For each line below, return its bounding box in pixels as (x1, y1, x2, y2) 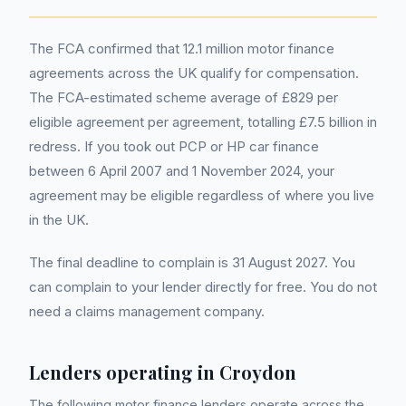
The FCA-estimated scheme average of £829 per (29, 89, 338, 107)
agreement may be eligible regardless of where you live (29, 187, 374, 205)
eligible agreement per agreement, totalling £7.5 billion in (29, 113, 377, 131)
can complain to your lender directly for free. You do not (29, 278, 377, 296)
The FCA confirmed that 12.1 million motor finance (29, 40, 334, 58)
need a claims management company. (29, 303, 265, 321)
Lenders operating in (29, 360, 219, 385)
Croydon (219, 360, 296, 385)
